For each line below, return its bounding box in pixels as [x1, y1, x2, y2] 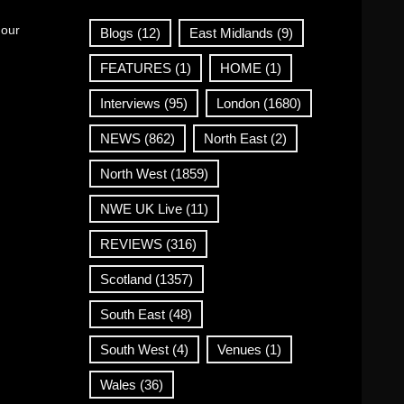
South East [99, 307, 165, 322]
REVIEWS [99, 236, 162, 252]
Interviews [99, 96, 161, 111]
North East [203, 131, 267, 146]
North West [99, 166, 167, 181]
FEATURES [99, 60, 171, 76]
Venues [216, 342, 262, 357]
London [216, 96, 260, 111]
